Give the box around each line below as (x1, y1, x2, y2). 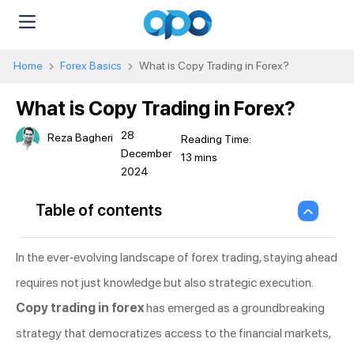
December (121, 146, 171, 160)
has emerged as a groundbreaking (144, 299, 325, 315)
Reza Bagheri (47, 131, 113, 145)
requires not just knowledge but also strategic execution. (16, 274, 313, 290)
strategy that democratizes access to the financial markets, (16, 325, 330, 341)
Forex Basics (60, 58, 122, 72)
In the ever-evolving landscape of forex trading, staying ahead (16, 249, 337, 265)
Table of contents (36, 201, 162, 220)
